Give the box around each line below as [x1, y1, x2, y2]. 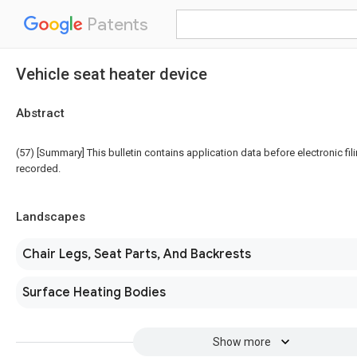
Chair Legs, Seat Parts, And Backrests [22, 246, 251, 262]
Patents [83, 14, 148, 35]
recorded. [16, 163, 61, 175]
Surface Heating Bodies [22, 284, 166, 300]
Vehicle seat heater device [16, 65, 207, 84]
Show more [212, 335, 271, 348]
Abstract [16, 106, 65, 120]
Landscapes [16, 210, 85, 224]
